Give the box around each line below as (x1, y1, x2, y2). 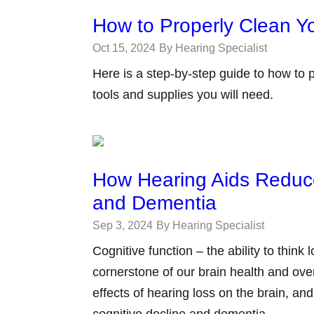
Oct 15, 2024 (93, 42, 156, 54)
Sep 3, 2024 (93, 219, 153, 231)
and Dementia (93, 192, 217, 214)
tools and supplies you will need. (93, 88, 273, 102)
